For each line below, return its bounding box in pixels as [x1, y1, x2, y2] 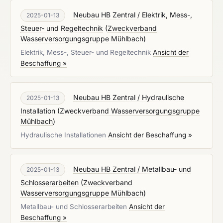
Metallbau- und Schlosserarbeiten [20, 203, 129, 211]
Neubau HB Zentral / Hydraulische [73, 93, 184, 102]
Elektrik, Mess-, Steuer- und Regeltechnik [20, 48, 153, 56]
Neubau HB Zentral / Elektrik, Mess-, [73, 10, 192, 19]
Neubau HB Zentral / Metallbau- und [73, 165, 191, 173]
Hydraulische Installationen [20, 131, 108, 139]
